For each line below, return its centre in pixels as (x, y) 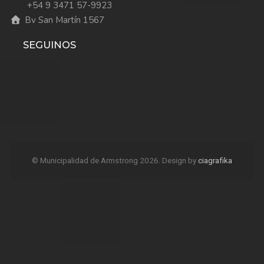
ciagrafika (215, 160)
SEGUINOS (49, 44)
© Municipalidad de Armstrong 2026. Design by (115, 160)
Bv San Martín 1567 (64, 20)
